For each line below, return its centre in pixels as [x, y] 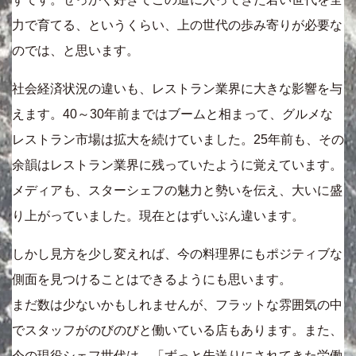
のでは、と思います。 [75, 51]
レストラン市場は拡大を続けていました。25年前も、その [178, 140]
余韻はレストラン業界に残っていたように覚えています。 [177, 165]
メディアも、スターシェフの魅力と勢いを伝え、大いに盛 [177, 191]
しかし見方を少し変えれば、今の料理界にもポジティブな [177, 254]
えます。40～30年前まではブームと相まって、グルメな [172, 114]
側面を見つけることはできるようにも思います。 [152, 280]
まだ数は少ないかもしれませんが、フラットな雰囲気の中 [177, 305]
